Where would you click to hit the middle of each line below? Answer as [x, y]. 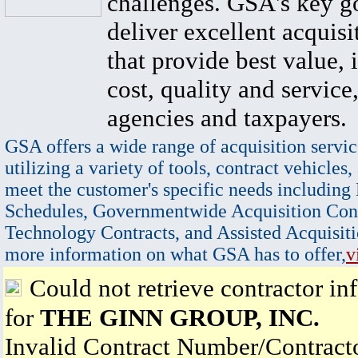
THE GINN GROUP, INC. [180, 318]
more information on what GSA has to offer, [175, 254]
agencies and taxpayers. [227, 118]
